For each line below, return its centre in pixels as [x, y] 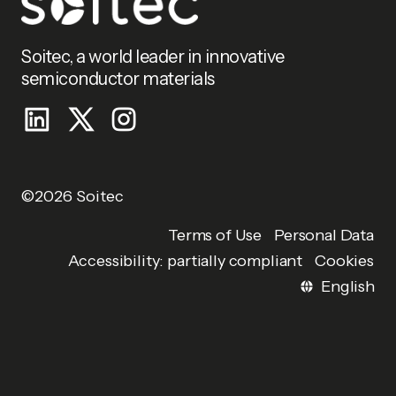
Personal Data [324, 235]
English [348, 286]
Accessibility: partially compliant [185, 260]
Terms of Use [215, 236]
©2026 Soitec [72, 196]
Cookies [344, 261]
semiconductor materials [118, 78]
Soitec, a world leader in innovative [153, 56]
